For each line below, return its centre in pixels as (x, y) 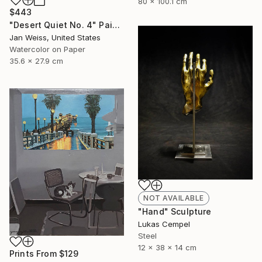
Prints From (34, 254)
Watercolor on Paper (47, 49)
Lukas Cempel (164, 224)
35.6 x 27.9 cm (36, 61)
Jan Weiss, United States (55, 38)
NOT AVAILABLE (174, 198)
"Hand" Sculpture (175, 211)
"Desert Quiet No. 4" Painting (116, 25)
